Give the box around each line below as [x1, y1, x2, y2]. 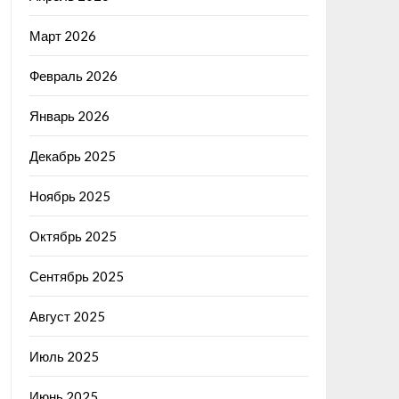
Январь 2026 [28, 107, 110, 124]
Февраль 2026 [28, 67, 118, 84]
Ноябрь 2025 [28, 187, 110, 204]
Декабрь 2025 [28, 147, 116, 164]
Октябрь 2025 [28, 227, 117, 244]
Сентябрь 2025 [28, 267, 124, 284]
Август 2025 [28, 307, 105, 324]
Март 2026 [28, 27, 96, 44]
